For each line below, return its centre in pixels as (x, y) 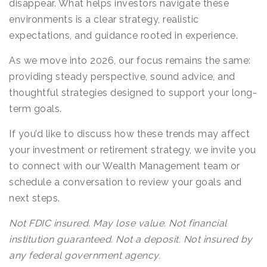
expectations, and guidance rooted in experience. (123, 35)
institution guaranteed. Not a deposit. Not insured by (131, 239)
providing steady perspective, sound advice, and (122, 77)
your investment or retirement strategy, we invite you (133, 150)
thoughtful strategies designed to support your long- (133, 93)
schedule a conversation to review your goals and (125, 182)
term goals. (35, 109)
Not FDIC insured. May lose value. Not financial (118, 223)
